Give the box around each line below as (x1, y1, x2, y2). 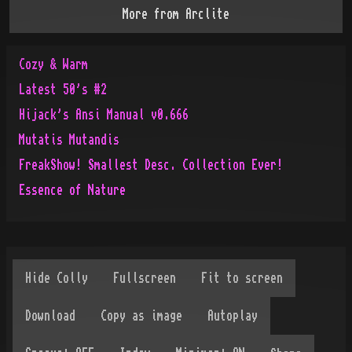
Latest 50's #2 (19, 83, 107, 96)
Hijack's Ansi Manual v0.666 (19, 108, 189, 121)
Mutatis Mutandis (19, 134, 119, 146)
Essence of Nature (19, 184, 126, 196)
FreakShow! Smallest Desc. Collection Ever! (19, 159, 283, 171)
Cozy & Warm (19, 58, 88, 71)
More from (123, 8, 185, 20)
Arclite (185, 8, 229, 20)
